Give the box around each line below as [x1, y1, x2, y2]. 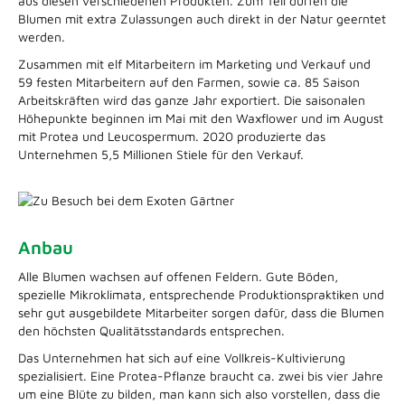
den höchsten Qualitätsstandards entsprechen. [18, 323, 285, 339]
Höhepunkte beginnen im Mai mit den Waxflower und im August [18, 109, 383, 126]
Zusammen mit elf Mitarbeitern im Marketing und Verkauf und [18, 55, 371, 71]
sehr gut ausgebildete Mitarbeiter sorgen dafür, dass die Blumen [18, 305, 384, 321]
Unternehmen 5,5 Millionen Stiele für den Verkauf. [18, 146, 304, 162]
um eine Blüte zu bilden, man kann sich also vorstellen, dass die [18, 386, 381, 402]
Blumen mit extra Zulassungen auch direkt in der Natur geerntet [18, 10, 386, 26]
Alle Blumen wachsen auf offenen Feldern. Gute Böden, [18, 268, 338, 285]
